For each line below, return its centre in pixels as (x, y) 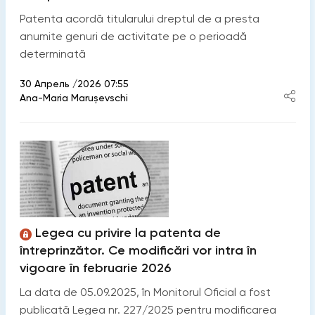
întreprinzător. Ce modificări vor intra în (138, 250)
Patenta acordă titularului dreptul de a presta (139, 18)
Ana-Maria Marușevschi (73, 97)
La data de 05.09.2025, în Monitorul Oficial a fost (145, 292)
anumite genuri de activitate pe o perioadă (133, 36)
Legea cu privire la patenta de (128, 232)
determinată (52, 53)
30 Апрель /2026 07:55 (74, 83)
